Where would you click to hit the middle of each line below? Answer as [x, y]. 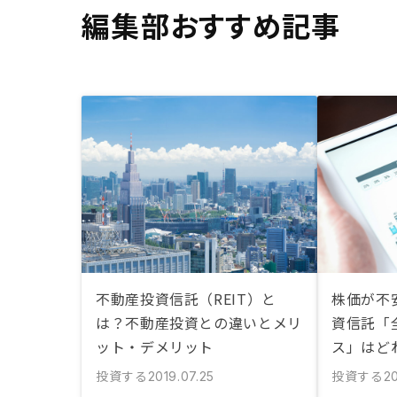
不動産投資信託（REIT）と [186, 299]
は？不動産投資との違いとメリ [199, 323]
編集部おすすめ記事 [211, 25]
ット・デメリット [155, 346]
